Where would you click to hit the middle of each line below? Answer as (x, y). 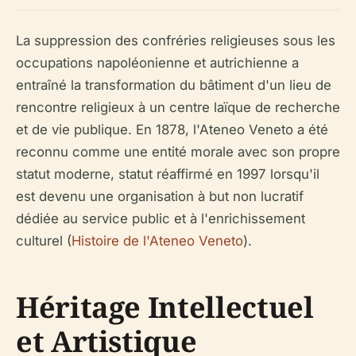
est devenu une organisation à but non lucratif (160, 196)
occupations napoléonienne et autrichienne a (157, 63)
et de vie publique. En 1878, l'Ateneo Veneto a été (172, 130)
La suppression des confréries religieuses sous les (176, 41)
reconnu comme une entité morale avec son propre (178, 152)
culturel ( (44, 241)
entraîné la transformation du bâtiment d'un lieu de (174, 85)
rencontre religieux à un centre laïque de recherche (178, 107)
